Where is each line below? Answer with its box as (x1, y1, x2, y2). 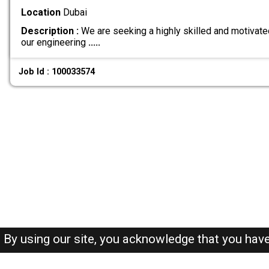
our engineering (20, 36, 88, 48)
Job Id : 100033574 (19, 67, 95, 77)
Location (20, 7, 61, 19)
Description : (20, 25, 79, 37)
